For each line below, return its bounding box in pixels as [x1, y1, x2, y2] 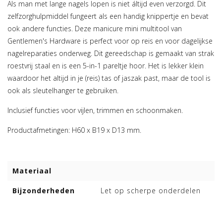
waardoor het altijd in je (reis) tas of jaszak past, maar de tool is [7, 73, 211, 83]
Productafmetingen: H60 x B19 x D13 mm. [7, 125, 141, 135]
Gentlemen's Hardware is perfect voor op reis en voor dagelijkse [7, 36, 213, 46]
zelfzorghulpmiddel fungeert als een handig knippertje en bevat [7, 11, 209, 21]
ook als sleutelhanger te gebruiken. [7, 86, 118, 96]
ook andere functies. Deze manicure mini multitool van [7, 24, 182, 34]
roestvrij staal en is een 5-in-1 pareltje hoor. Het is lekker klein [7, 61, 204, 71]
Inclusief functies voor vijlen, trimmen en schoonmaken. [7, 106, 185, 115]
